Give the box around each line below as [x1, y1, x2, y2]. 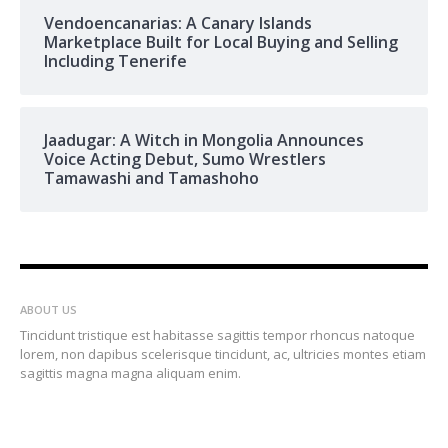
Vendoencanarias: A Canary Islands [43, 12, 312, 35]
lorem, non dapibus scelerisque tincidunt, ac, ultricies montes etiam [19, 345, 426, 364]
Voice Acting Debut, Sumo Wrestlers [43, 148, 326, 171]
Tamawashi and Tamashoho [43, 167, 259, 190]
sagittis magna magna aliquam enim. [19, 364, 241, 383]
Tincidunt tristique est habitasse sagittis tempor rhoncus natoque [19, 326, 415, 345]
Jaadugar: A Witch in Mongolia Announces [43, 129, 364, 152]
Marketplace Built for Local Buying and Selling [43, 31, 398, 54]
